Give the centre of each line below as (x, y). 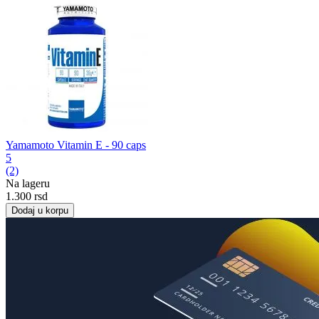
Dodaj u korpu (40, 210)
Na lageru (28, 183)
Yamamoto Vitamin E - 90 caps (76, 145)
